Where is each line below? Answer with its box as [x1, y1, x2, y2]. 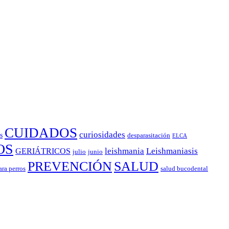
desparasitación [127, 132, 170, 140]
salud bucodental [161, 165, 208, 173]
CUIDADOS [5, 125, 77, 141]
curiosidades [79, 130, 125, 140]
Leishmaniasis [146, 146, 198, 156]
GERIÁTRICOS [15, 147, 71, 156]
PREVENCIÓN [28, 159, 112, 174]
